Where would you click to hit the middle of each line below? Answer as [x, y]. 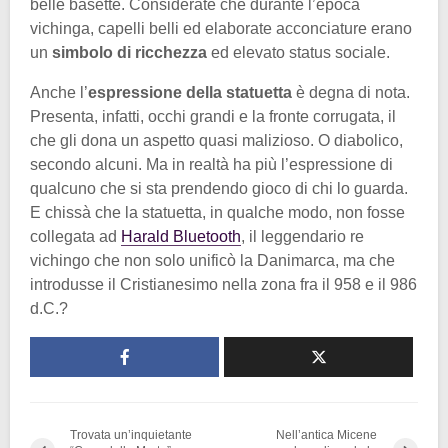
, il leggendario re [302, 236]
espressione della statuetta [190, 92]
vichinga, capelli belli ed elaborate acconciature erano [221, 28]
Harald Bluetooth [181, 236]
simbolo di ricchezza [129, 52]
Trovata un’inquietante [131, 434]
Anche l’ [59, 92]
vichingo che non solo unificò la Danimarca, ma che [212, 260]
